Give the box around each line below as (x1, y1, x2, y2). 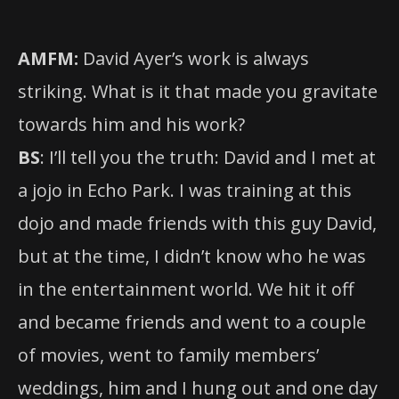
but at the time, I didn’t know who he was (18, 243, 366, 268)
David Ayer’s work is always (78, 45, 309, 70)
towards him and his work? (18, 111, 245, 136)
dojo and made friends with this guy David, (18, 210, 377, 235)
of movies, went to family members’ (18, 342, 319, 367)
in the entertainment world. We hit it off (18, 276, 354, 301)
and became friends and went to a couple (18, 309, 366, 334)
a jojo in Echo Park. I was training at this (18, 177, 352, 202)
